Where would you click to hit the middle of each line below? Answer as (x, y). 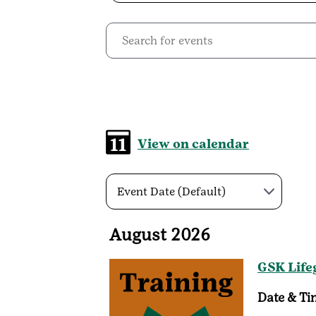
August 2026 (160, 235)
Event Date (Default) (171, 192)
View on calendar (193, 144)
